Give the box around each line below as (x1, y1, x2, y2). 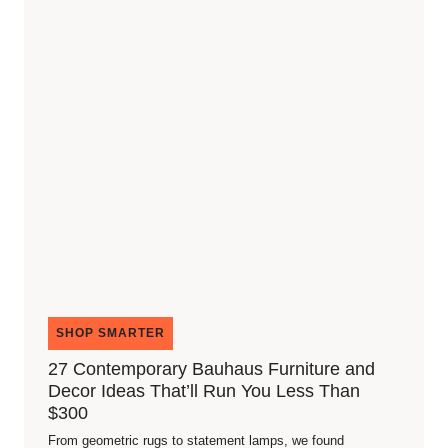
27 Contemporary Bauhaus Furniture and (48, 359, 375, 379)
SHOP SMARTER (56, 326, 165, 340)
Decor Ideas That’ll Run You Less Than (48, 381, 360, 401)
